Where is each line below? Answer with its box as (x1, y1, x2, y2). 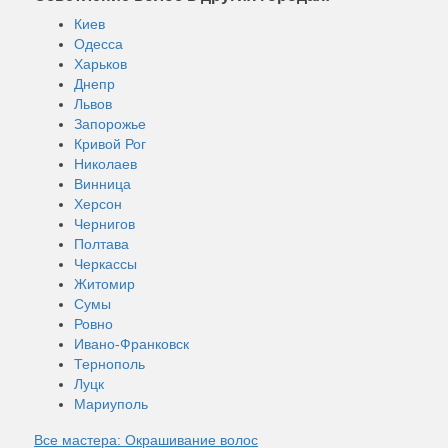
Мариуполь (74, 395, 148, 412)
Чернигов (74, 215, 135, 232)
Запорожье (74, 115, 146, 132)
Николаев (74, 155, 137, 172)
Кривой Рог (74, 135, 146, 152)
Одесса (74, 35, 123, 52)
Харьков (74, 55, 127, 72)
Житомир (74, 275, 135, 292)
